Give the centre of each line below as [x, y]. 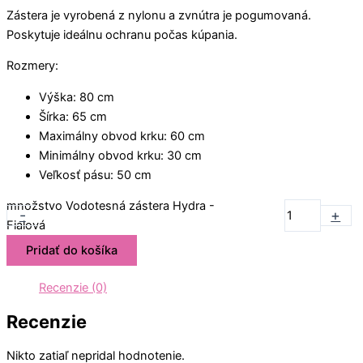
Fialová [26, 226]
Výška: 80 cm [77, 97]
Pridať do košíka [72, 251]
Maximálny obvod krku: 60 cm [122, 136]
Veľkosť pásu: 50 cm [95, 175]
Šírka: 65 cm [73, 116]
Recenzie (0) [73, 287]
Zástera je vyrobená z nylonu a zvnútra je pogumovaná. [159, 15]
